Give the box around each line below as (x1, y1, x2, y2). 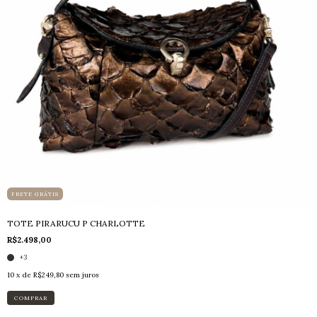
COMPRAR (14, 294, 47, 301)
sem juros (66, 270, 99, 279)
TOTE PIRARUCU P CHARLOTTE (7, 218, 145, 229)
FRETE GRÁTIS (11, 190, 59, 197)
